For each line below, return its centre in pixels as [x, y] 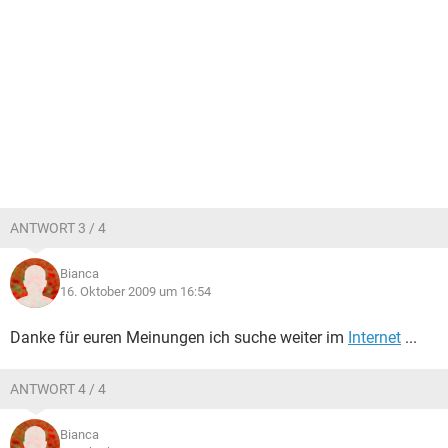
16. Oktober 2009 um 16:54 [135, 291]
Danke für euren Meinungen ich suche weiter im [179, 337]
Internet [374, 337]
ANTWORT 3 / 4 [58, 228]
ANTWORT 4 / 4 [58, 389]
